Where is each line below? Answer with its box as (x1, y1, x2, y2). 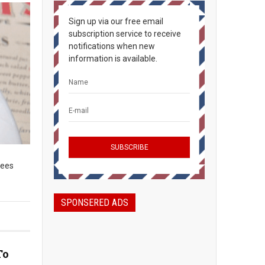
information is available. (69, 54, 157, 63)
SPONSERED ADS (61, 197, 128, 208)
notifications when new (69, 41, 155, 51)
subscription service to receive (69, 29, 181, 38)
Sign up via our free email (69, 17, 163, 26)
